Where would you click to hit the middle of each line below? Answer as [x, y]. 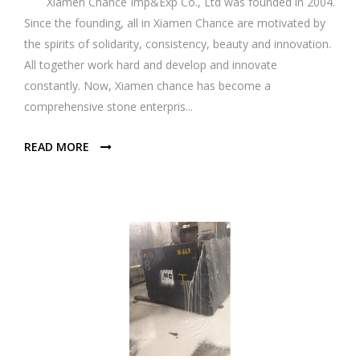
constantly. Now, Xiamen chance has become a [147, 85]
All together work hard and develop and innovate [151, 64]
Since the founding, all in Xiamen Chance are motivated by [175, 22]
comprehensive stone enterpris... [108, 106]
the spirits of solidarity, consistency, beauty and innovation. [178, 43]
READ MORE [58, 146]
